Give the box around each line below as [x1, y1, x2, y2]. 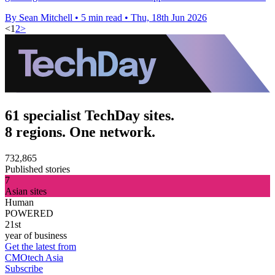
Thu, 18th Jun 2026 [131, 12, 207, 23]
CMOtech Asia [5, 252, 63, 263]
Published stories [5, 163, 70, 174]
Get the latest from [5, 241, 76, 252]
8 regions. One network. [5, 123, 155, 140]
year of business [5, 230, 67, 241]
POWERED [5, 207, 53, 219]
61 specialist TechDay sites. [5, 107, 174, 123]
